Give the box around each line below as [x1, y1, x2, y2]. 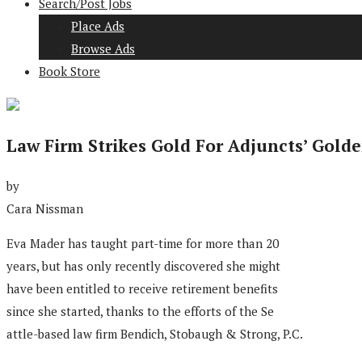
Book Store [39, 63, 100, 79]
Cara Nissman [6, 200, 83, 217]
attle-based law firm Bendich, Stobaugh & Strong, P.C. [6, 325, 303, 342]
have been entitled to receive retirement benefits [6, 280, 278, 297]
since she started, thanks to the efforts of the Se [6, 302, 274, 319]
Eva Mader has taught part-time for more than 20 [6, 234, 279, 251]
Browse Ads [71, 40, 135, 57]
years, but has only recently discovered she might [6, 257, 280, 274]
